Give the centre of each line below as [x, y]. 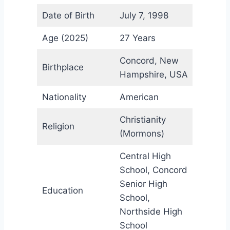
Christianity [142, 120]
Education [62, 191]
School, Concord [153, 170]
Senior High [143, 184]
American [139, 97]
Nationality [64, 97]
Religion [58, 127]
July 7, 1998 [144, 16]
